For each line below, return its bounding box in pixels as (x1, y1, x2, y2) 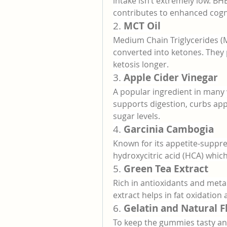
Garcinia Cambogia (124, 123, 214, 136)
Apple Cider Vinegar (124, 71, 218, 84)
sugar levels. (113, 110, 160, 122)
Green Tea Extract (124, 162, 208, 175)
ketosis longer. (113, 59, 169, 70)
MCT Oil (124, 19, 161, 32)
